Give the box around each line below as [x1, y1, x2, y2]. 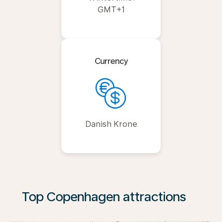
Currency [94, 56, 128, 66]
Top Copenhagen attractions [21, 189, 186, 204]
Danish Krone [85, 119, 137, 129]
